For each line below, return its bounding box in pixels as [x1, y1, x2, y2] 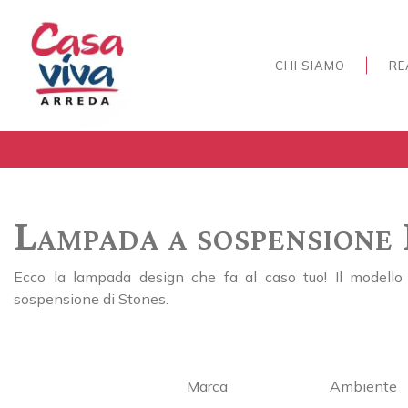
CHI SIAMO [275, 57, 345, 73]
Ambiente [329, 377, 397, 396]
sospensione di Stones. [14, 290, 168, 309]
